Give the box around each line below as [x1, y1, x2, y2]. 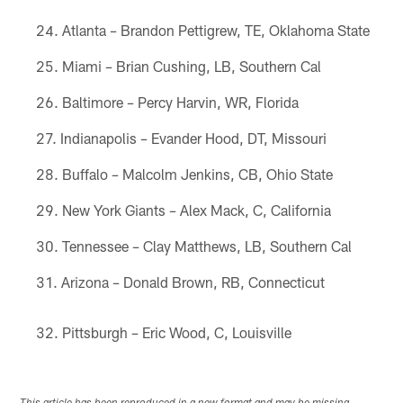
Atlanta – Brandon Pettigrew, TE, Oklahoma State [61, 21, 370, 39]
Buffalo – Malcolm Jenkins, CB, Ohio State [61, 165, 333, 183]
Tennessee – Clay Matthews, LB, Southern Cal [61, 237, 352, 255]
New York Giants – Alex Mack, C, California [61, 201, 331, 219]
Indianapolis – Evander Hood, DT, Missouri [59, 129, 327, 147]
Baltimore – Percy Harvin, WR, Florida [61, 93, 299, 111]
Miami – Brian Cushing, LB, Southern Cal [61, 57, 321, 75]
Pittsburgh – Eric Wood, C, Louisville [61, 323, 291, 341]
